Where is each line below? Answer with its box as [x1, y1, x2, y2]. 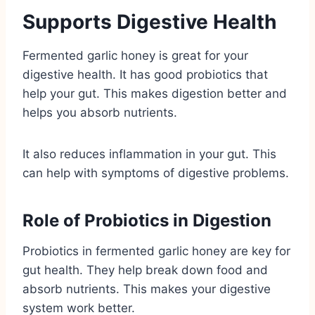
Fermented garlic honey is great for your [22, 48, 248, 63]
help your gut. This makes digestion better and [22, 86, 287, 101]
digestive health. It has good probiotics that [22, 67, 268, 82]
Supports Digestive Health [22, 9, 276, 34]
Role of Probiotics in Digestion [22, 210, 271, 231]
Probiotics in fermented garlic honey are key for [22, 243, 290, 258]
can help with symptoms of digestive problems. [22, 165, 289, 180]
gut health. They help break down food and [22, 262, 268, 277]
